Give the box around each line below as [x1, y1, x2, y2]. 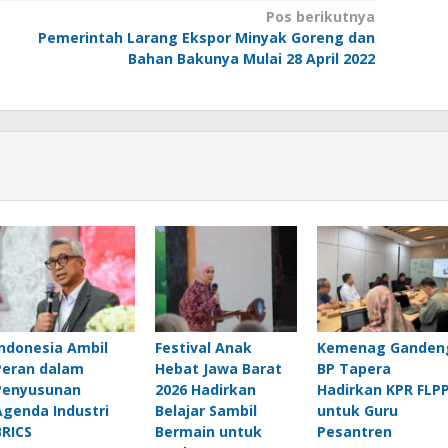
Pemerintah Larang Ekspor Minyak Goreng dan [37, 28, 375, 47]
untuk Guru [316, 401, 398, 421]
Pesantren [316, 422, 392, 442]
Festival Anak [154, 338, 252, 358]
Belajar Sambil [154, 401, 257, 421]
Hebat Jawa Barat [154, 359, 282, 379]
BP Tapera [316, 359, 391, 379]
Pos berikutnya [265, 7, 375, 26]
